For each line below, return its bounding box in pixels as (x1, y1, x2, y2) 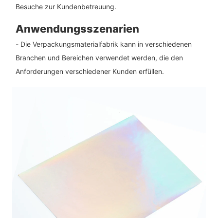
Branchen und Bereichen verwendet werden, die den (15, 53, 183, 62)
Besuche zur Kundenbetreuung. (15, 2, 116, 11)
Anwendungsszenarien (15, 22, 139, 36)
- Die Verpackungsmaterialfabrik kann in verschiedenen (15, 39, 192, 48)
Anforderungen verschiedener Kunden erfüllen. (15, 67, 164, 75)
